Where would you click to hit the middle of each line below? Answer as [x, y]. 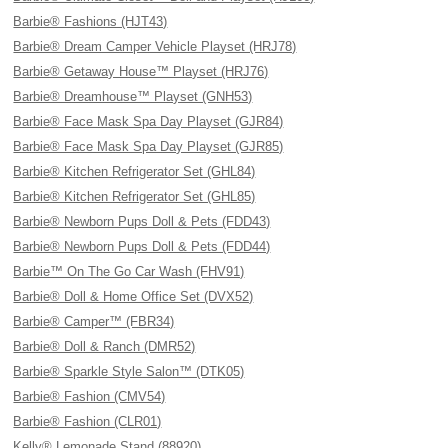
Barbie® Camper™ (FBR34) [94, 321]
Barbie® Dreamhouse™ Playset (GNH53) [133, 96]
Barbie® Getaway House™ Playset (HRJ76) [141, 71]
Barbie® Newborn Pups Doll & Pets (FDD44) [142, 246]
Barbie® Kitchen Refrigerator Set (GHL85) [134, 196]
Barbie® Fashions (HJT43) [90, 21]
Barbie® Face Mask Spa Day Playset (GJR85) [148, 146]
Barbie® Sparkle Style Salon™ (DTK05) [129, 371]
